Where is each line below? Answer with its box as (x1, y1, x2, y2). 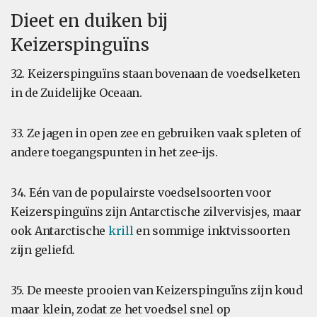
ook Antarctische (11, 224, 108, 238)
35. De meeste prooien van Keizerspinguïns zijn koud (11, 283, 303, 297)
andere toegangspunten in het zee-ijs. (11, 145, 218, 159)
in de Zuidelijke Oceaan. (11, 86, 142, 100)
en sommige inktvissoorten (133, 224, 290, 238)
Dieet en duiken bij (11, 10, 168, 32)
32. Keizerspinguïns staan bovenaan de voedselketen (11, 67, 301, 81)
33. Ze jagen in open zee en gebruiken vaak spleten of (11, 126, 301, 140)
